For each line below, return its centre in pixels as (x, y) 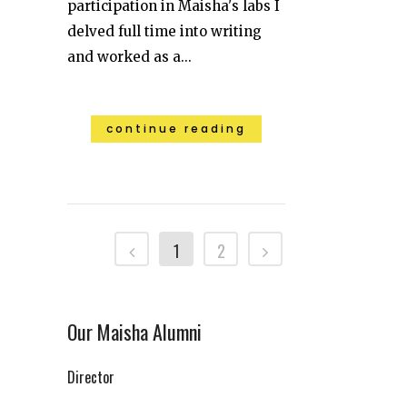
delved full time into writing (164, 31)
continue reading (176, 128)
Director (91, 377)
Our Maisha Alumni (134, 331)
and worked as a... (129, 56)
